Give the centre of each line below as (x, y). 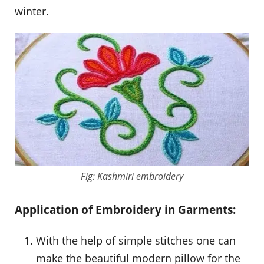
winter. (32, 11)
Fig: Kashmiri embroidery (132, 176)
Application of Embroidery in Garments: (125, 210)
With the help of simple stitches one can (136, 240)
